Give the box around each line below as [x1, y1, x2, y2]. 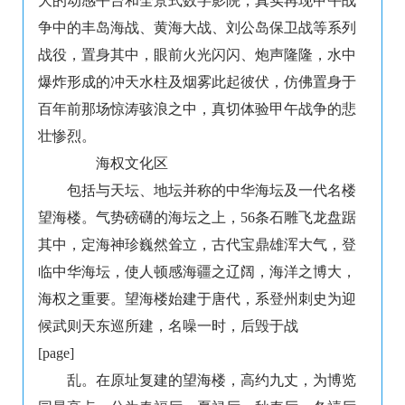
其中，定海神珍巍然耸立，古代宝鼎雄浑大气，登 [38, 237, 356, 253]
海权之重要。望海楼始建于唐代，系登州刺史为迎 [38, 291, 356, 307]
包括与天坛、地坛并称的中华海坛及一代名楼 [67, 183, 356, 199]
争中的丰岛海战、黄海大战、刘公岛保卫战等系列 [38, 20, 356, 36]
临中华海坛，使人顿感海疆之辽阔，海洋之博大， [38, 264, 356, 280]
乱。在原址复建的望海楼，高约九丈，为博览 [67, 372, 356, 389]
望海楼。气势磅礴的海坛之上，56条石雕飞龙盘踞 [38, 210, 356, 226]
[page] [38, 345, 74, 362]
